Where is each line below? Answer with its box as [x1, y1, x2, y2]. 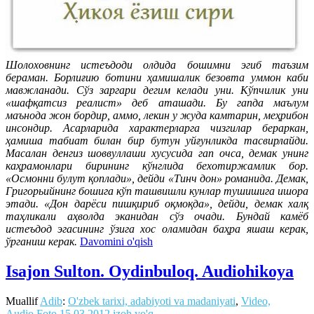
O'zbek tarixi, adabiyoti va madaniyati [68, 295, 235, 308]
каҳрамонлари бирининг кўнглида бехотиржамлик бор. [6, 160, 308, 172]
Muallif [6, 295, 40, 308]
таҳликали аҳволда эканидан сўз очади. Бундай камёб [6, 210, 308, 223]
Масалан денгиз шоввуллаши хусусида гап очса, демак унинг [6, 147, 308, 160]
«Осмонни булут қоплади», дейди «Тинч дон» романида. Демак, [6, 172, 308, 185]
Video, [241, 295, 271, 308]
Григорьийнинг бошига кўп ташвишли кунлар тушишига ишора [6, 185, 308, 198]
